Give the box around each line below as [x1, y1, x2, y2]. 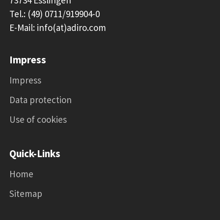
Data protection [9, 93, 72, 106]
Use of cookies [9, 113, 67, 125]
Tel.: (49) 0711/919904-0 [9, 7, 100, 20]
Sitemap [9, 187, 42, 199]
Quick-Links [9, 146, 60, 160]
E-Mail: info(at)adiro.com [9, 21, 106, 33]
